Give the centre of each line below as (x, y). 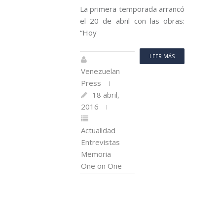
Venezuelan (100, 71)
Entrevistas (100, 142)
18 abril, (106, 94)
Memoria (96, 154)
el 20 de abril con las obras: (132, 20)
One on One (101, 166)
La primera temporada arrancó (132, 9)
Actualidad (98, 130)
